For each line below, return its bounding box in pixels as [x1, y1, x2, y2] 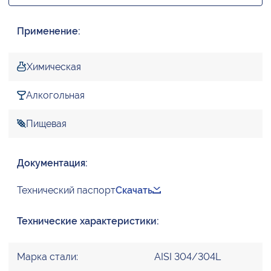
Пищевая [26, 118, 67, 130]
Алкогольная [26, 90, 85, 102]
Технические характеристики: [17, 215, 159, 227]
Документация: [17, 157, 88, 169]
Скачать [116, 184, 152, 197]
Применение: [17, 25, 80, 38]
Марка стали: [17, 251, 78, 263]
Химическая [27, 61, 81, 73]
